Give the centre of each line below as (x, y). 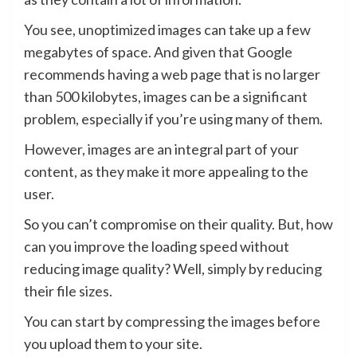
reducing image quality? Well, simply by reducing (173, 268)
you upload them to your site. (113, 343)
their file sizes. (68, 290)
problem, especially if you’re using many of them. (173, 118)
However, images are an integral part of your (161, 149)
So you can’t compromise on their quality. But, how (178, 224)
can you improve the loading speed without (157, 246)
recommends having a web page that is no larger (172, 74)
